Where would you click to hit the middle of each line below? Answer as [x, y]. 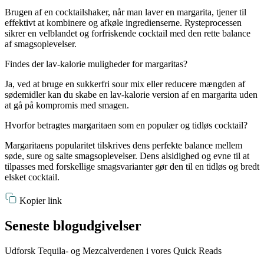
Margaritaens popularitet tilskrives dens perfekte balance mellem [123, 146]
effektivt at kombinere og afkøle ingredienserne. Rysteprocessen [123, 23]
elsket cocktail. [32, 177]
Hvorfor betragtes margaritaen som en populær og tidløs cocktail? [126, 126]
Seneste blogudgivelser [73, 225]
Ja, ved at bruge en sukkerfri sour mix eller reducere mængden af [125, 84]
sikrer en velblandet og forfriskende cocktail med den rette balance [128, 34]
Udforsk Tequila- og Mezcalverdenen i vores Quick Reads [113, 250]
